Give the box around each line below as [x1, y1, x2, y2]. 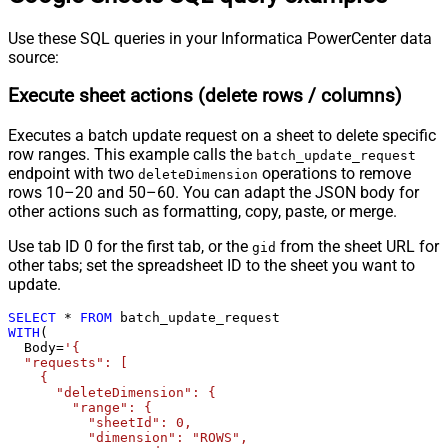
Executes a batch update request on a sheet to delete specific [8, 126, 436, 146]
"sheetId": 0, [8, 415, 192, 431]
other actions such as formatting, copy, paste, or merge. [8, 202, 397, 222]
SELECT [8, 310, 56, 326]
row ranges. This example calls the [8, 145, 256, 165]
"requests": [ [8, 355, 128, 371]
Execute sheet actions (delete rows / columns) [8, 85, 402, 108]
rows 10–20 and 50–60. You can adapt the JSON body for [8, 183, 419, 203]
